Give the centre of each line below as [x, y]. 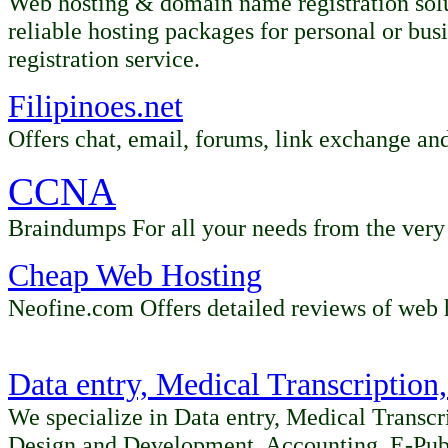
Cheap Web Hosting [135, 275]
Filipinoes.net [95, 106]
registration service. [104, 58]
